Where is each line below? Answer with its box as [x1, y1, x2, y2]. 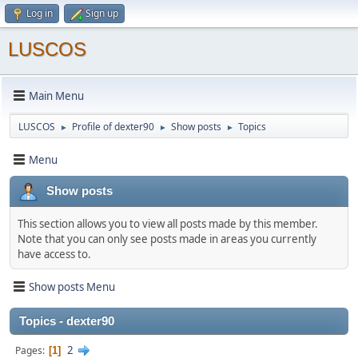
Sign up [86, 6, 118, 20]
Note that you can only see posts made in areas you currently [18, 232, 316, 246]
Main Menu [29, 88, 84, 103]
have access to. [18, 247, 91, 261]
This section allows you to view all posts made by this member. [18, 217, 318, 231]
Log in [26, 6, 53, 20]
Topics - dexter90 [19, 315, 114, 328]
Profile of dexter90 [72, 120, 154, 133]
